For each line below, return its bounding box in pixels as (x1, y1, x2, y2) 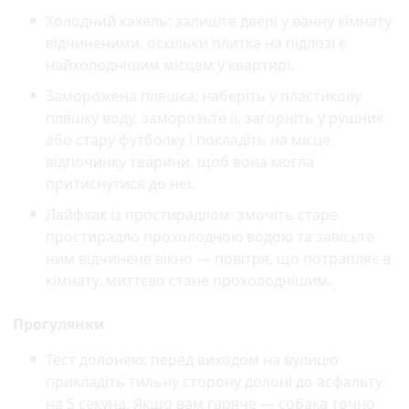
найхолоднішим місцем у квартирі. (46, 55, 294, 76)
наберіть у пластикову (198, 86, 362, 107)
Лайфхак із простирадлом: (46, 204, 234, 225)
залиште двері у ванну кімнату (172, 11, 392, 32)
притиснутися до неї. (46, 173, 194, 194)
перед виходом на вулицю (147, 350, 338, 371)
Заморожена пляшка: (46, 86, 198, 107)
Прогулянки (9, 314, 105, 335)
